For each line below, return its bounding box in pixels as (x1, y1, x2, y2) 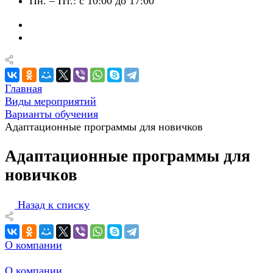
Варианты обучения (5, 108, 98, 120)
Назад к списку (18, 198, 90, 211)
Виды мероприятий (5, 95, 96, 107)
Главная (5, 82, 42, 94)
